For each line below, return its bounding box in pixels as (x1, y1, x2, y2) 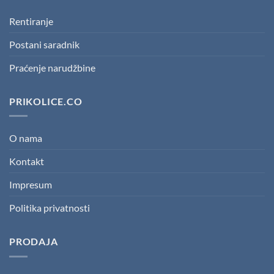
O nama (9, 132, 42, 144)
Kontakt (9, 155, 44, 168)
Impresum (9, 179, 52, 191)
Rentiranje (9, 15, 53, 27)
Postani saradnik (9, 38, 80, 50)
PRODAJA (9, 235, 58, 248)
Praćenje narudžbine (9, 61, 95, 73)
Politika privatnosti (9, 202, 90, 214)
